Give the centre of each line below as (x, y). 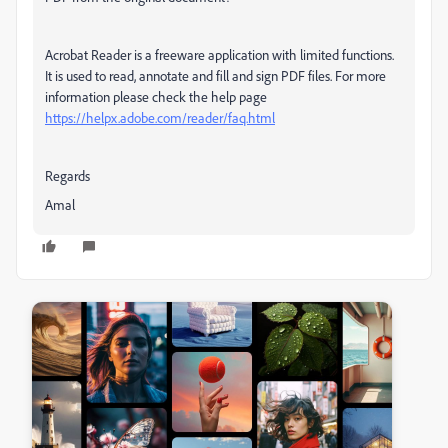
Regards (67, 175)
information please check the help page (156, 96)
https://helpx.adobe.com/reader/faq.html (160, 117)
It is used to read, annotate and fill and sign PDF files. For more (215, 75)
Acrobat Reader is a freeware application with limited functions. (219, 54)
